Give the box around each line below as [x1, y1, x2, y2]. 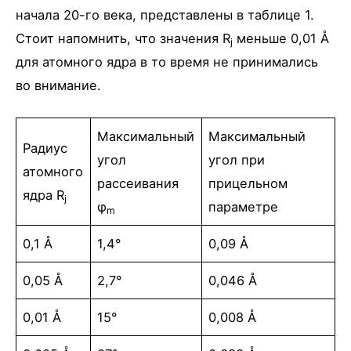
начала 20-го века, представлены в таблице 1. [16, 6, 314, 23]
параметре [208, 198, 279, 215]
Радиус [23, 139, 68, 156]
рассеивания [97, 175, 179, 191]
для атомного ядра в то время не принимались [16, 53, 318, 70]
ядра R [23, 186, 65, 203]
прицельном [208, 175, 288, 191]
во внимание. [16, 77, 101, 93]
